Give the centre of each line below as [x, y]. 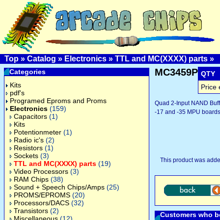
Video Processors [41, 171]
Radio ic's [29, 140]
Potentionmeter [38, 132]
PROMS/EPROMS [42, 195]
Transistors [31, 211]
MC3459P [176, 72]
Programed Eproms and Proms [58, 101]
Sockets [26, 156]
